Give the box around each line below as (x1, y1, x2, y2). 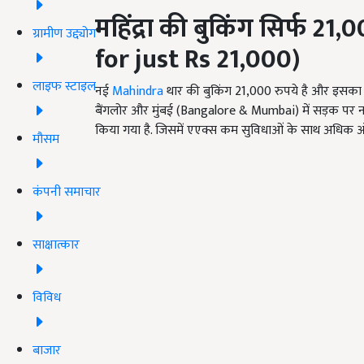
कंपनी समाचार (32, 180, 101, 203)
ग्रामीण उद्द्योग (32, 22, 96, 45)
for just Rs (95, 38, 216, 82)
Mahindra (112, 80, 163, 103)
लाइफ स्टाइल (32, 75, 96, 97)
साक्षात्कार (32, 233, 80, 256)
